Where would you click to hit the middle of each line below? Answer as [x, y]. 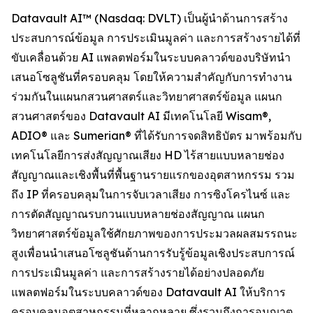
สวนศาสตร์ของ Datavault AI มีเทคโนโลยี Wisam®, [141, 116]
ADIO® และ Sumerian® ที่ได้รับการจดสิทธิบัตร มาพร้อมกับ [156, 136]
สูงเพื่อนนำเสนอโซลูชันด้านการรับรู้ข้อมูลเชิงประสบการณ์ [153, 253]
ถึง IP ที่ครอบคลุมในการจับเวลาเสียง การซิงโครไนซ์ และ [151, 195]
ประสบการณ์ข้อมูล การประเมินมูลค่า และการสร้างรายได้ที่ [156, 38]
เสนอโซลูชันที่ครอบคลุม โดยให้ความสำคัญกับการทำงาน [152, 77]
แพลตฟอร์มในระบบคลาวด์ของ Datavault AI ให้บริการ [148, 292]
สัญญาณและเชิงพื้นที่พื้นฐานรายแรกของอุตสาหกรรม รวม [153, 175]
